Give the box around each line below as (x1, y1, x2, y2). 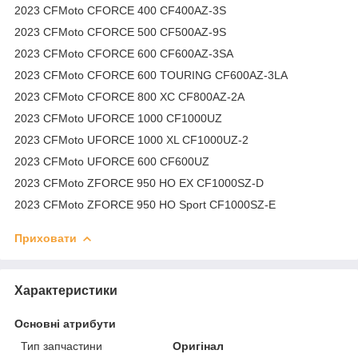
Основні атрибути (14, 316, 116, 330)
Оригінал (173, 339, 225, 352)
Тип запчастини (21, 339, 102, 352)
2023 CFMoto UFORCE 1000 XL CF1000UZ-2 (14, 133, 249, 146)
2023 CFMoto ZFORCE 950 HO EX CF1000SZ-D (14, 176, 264, 189)
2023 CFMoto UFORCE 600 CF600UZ (14, 154, 209, 168)
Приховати (14, 231, 77, 245)
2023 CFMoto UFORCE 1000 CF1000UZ (14, 111, 222, 125)
